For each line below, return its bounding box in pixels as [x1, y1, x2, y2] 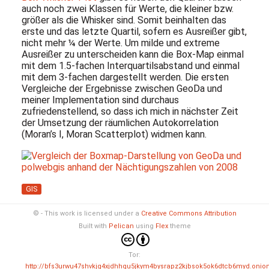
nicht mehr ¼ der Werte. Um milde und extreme [21, 37, 220, 49]
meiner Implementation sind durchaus [21, 94, 179, 106]
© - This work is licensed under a [32, 210, 141, 218]
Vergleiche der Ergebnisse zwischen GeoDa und [21, 83, 222, 95]
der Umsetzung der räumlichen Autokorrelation [21, 117, 219, 129]
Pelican [108, 222, 134, 231]
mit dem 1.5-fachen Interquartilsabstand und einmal [21, 60, 240, 72]
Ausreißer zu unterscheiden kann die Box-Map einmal [21, 49, 244, 61]
